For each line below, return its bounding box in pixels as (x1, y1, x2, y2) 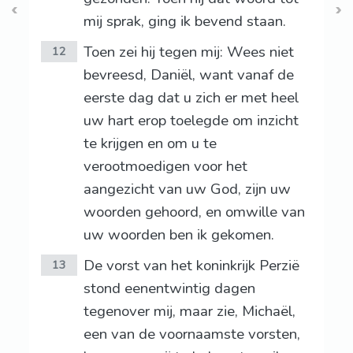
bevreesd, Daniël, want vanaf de (83, 65, 294, 86)
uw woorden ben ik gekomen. (83, 225, 274, 246)
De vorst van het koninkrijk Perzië (83, 255, 299, 277)
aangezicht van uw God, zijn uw (83, 179, 291, 200)
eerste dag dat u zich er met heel (83, 87, 299, 109)
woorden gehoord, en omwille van (83, 202, 305, 223)
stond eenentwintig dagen (83, 278, 255, 299)
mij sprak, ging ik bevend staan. (83, 11, 286, 32)
